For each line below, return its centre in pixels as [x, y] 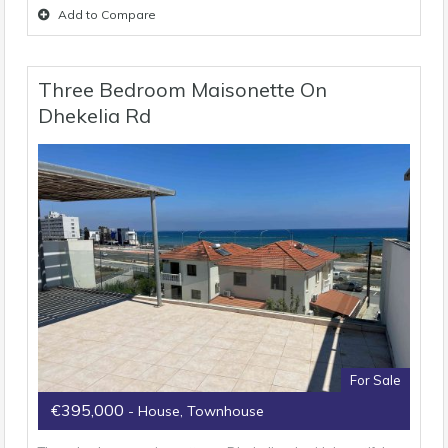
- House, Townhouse [196, 411]
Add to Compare [107, 14]
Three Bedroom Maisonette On [182, 89]
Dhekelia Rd [94, 115]
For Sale [375, 380]
